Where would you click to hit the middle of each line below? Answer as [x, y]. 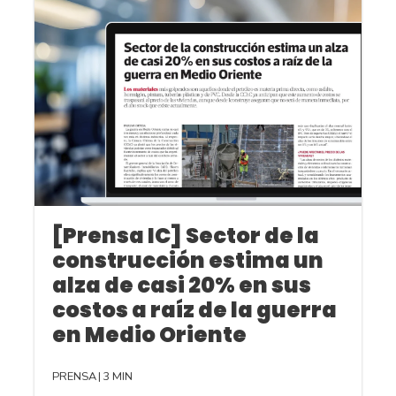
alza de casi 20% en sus [182, 286]
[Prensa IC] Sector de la [186, 236]
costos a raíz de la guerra [194, 310]
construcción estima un [188, 261]
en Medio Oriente [149, 335]
